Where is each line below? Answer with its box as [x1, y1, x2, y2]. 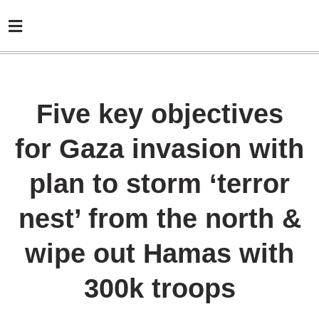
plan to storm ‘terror [29, 169, 290, 199]
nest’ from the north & [18, 204, 301, 234]
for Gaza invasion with [15, 134, 304, 164]
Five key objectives [36, 99, 283, 129]
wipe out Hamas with [25, 239, 294, 268]
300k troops [83, 273, 236, 303]
